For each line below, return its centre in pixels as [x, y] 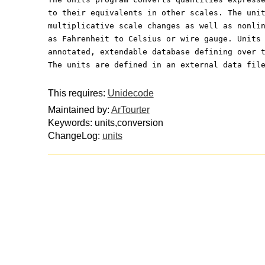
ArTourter [130, 110]
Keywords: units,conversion [105, 123]
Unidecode [130, 93]
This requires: [77, 93]
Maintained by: [79, 110]
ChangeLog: [75, 136]
